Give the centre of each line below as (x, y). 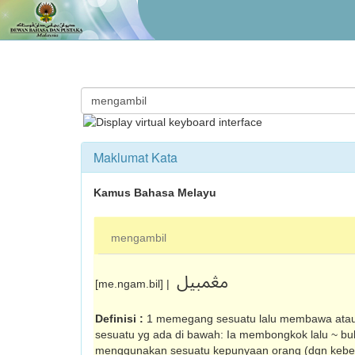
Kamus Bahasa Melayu (155, 193)
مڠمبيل (202, 282)
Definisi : (121, 319)
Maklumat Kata (136, 157)
